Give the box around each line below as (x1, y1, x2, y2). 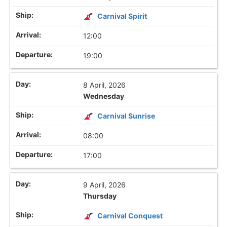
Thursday (83, 192, 117, 201)
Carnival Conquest (97, 211, 163, 220)
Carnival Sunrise (97, 111, 156, 120)
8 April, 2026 (83, 80, 126, 89)
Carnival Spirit (97, 11, 147, 20)
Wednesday (83, 91, 125, 100)
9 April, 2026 (83, 180, 126, 190)
